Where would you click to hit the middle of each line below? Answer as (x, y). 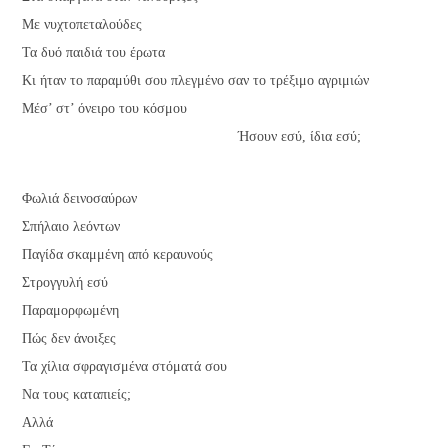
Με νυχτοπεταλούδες (82, 24)
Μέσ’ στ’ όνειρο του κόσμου (105, 108)
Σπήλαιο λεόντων (71, 227)
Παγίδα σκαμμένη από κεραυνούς (118, 255)
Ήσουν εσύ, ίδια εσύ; (192, 136)
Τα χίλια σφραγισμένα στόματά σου (125, 367)
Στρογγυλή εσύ (65, 283)
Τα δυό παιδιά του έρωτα (94, 52)
